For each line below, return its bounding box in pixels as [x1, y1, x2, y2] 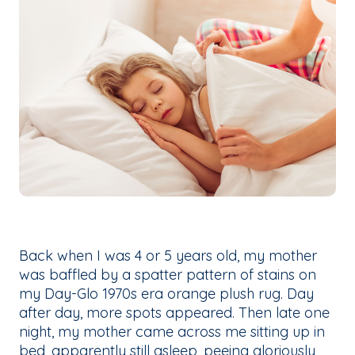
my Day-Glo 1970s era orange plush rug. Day [19, 284, 314, 303]
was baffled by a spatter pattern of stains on [19, 265, 316, 284]
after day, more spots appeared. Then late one [19, 303, 330, 323]
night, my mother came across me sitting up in [19, 323, 325, 342]
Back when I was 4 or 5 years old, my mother [19, 246, 317, 265]
